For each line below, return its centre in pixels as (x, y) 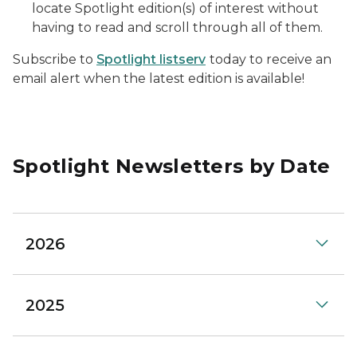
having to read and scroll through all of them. (177, 27)
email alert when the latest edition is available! (159, 78)
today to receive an (271, 59)
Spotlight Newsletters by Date (172, 166)
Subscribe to (55, 59)
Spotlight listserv (151, 59)
